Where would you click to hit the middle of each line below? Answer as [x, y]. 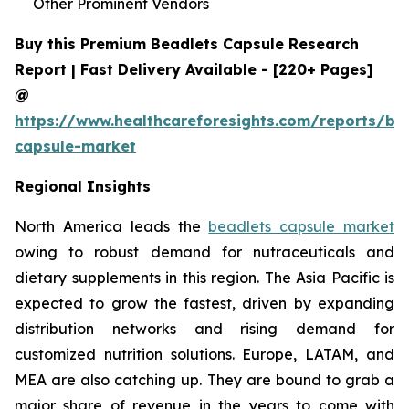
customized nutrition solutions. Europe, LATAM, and [204, 354]
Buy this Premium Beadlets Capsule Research [187, 43]
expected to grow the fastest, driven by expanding [204, 303]
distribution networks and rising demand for [204, 328]
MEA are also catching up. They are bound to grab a [204, 379]
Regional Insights [83, 186]
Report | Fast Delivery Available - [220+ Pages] [194, 69]
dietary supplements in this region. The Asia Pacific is [204, 277]
